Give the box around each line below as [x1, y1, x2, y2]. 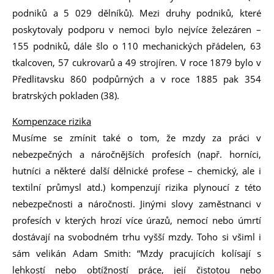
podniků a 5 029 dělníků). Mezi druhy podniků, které [12, 7, 261, 19]
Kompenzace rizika [12, 115, 91, 127]
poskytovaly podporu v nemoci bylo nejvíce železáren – [12, 23, 261, 35]
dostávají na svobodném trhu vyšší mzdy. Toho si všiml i [12, 231, 261, 243]
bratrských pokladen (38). [12, 89, 122, 102]
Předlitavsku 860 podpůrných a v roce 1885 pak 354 [12, 73, 261, 85]
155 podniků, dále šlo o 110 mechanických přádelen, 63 [12, 40, 261, 52]
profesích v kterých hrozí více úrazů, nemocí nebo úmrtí [12, 214, 261, 226]
